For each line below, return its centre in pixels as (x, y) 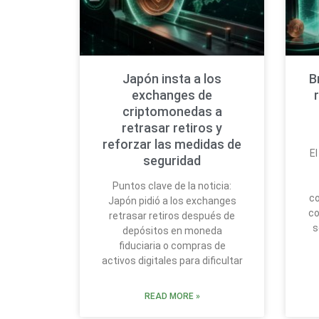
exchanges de (172, 95)
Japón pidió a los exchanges (172, 201)
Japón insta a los (172, 79)
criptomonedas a (172, 112)
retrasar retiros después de (172, 216)
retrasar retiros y (172, 128)
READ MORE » (172, 297)
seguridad (172, 161)
